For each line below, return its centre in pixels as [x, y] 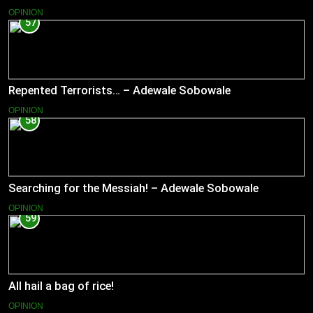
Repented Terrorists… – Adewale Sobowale [119, 91]
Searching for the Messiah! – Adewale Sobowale [133, 189]
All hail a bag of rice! [61, 286]
